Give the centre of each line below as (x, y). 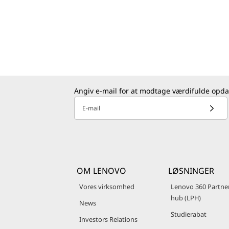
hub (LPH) (186, 198)
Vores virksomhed (107, 187)
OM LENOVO (101, 171)
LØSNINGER (191, 171)
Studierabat (189, 214)
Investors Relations (108, 219)
